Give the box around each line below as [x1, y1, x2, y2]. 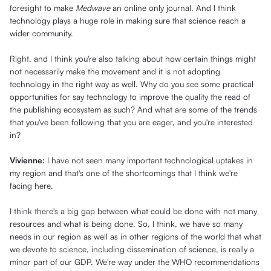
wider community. [10, 28, 73, 39]
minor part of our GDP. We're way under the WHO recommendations [10, 256, 260, 267]
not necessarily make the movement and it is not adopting [10, 66, 220, 77]
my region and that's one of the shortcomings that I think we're [10, 168, 238, 178]
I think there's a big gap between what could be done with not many [10, 206, 257, 217]
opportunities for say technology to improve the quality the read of [10, 91, 250, 102]
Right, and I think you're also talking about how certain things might [10, 53, 256, 64]
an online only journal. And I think [110, 2, 236, 13]
